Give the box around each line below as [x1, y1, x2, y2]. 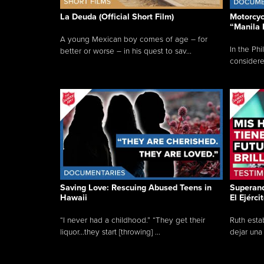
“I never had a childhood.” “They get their [60, 216, 205, 226]
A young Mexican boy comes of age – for [60, 35, 207, 45]
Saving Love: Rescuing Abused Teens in [60, 183, 212, 193]
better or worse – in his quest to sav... [60, 47, 192, 57]
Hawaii [60, 193, 87, 203]
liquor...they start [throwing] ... [60, 227, 160, 237]
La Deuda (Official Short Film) [60, 12, 174, 22]
